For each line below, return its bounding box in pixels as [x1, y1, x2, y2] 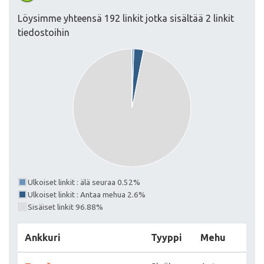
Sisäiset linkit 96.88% [28, 203, 103, 212]
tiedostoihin [18, 27, 70, 38]
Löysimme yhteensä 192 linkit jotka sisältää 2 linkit [18, 13, 234, 24]
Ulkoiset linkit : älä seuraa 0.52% [28, 178, 140, 187]
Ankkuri [25, 232, 61, 243]
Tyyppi [151, 232, 182, 243]
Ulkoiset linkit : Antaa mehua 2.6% [28, 190, 146, 199]
